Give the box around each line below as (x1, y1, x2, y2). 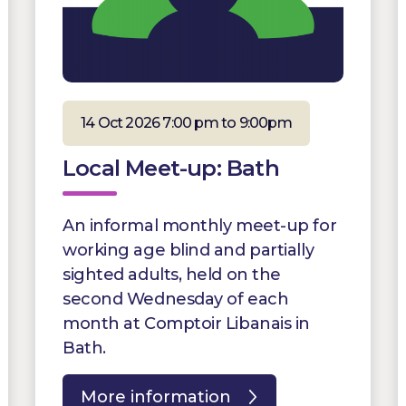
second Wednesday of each (63, 288, 289, 309)
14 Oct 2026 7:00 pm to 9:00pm (81, 113, 292, 131)
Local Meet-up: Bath (63, 154, 279, 181)
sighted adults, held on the (63, 264, 281, 285)
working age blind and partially (63, 239, 314, 260)
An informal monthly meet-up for (63, 215, 337, 236)
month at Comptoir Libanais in (63, 313, 310, 333)
